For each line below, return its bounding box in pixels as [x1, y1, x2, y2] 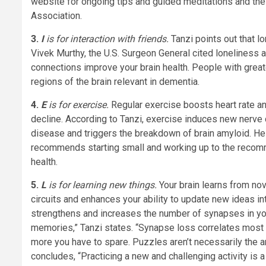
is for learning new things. [49, 179, 159, 191]
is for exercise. [49, 99, 109, 111]
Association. [31, 10, 82, 22]
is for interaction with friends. [46, 33, 171, 45]
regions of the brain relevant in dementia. [31, 76, 199, 88]
